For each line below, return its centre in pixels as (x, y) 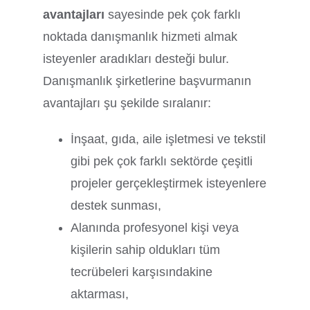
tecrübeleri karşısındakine (142, 272)
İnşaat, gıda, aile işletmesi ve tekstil (168, 139)
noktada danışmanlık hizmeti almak (140, 36)
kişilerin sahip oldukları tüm (146, 249)
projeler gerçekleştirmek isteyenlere (169, 183)
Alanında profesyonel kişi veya (155, 227)
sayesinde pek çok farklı (175, 14)
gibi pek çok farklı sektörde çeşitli (162, 161)
